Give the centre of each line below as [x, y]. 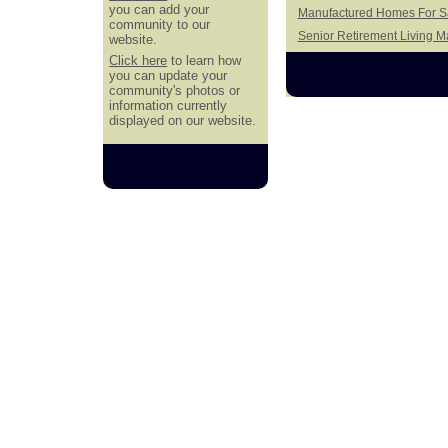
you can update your [168, 76]
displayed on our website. [183, 121]
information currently [168, 106]
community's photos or [175, 91]
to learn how [204, 61]
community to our [160, 24]
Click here [138, 61]
